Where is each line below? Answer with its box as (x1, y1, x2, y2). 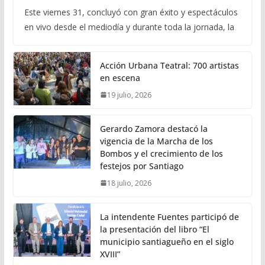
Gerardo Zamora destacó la (99, 122, 208, 134)
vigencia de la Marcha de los (99, 135, 213, 147)
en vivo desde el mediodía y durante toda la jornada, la (24, 21, 234, 33)
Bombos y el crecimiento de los (99, 147, 223, 159)
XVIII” (99, 248, 120, 260)
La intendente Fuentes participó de (99, 211, 239, 222)
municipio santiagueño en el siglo (99, 235, 234, 247)
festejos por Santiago (99, 160, 183, 172)
